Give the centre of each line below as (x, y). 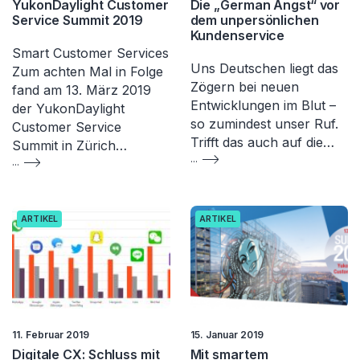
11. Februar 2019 (51, 334)
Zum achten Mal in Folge (88, 72)
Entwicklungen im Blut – (263, 106)
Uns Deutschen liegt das (264, 69)
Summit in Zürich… (70, 146)
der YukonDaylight (68, 109)
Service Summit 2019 (78, 20)
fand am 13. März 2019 (82, 90)
